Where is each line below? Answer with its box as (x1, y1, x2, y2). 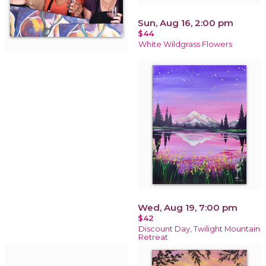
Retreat (138, 232, 168, 242)
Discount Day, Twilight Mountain (138, 224, 260, 233)
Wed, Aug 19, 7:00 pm (138, 201, 237, 213)
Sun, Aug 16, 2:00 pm (138, 17, 233, 28)
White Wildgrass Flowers (138, 39, 232, 49)
